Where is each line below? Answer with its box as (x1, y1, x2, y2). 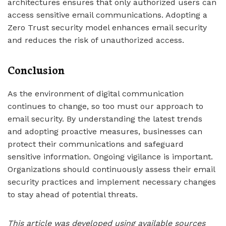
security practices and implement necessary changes (8, 177, 216, 187)
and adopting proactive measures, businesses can (8, 127, 202, 136)
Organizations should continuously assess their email (8, 164, 215, 174)
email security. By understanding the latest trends (8, 114, 202, 124)
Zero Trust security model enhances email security (8, 23, 207, 32)
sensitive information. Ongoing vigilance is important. (8, 152, 213, 161)
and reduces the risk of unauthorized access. (8, 35, 184, 45)
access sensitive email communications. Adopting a (8, 10, 207, 20)
